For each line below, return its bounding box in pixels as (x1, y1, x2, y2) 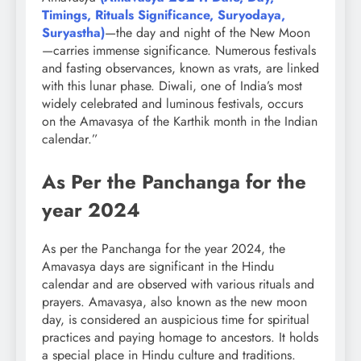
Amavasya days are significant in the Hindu (42, 256, 274, 276)
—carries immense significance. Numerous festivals (42, 40, 316, 60)
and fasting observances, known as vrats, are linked (42, 58, 319, 77)
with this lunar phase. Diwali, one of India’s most (42, 76, 302, 95)
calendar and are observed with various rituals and (42, 274, 314, 293)
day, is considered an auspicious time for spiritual (42, 309, 309, 329)
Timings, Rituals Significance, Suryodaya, (42, 5, 285, 24)
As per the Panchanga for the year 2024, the (42, 239, 285, 258)
